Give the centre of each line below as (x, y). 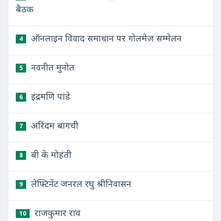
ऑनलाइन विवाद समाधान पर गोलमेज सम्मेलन (105, 38)
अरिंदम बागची (54, 125)
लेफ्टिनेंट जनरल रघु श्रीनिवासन (80, 184)
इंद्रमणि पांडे (49, 96)
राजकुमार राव (56, 213)
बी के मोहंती (50, 154)
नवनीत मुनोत (52, 67)
